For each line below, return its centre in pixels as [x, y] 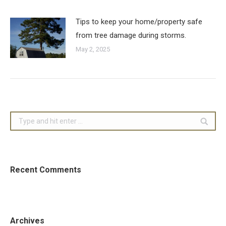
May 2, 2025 [93, 49]
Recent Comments [46, 169]
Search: [22, 117]
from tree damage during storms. [131, 35]
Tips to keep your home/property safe [139, 21]
